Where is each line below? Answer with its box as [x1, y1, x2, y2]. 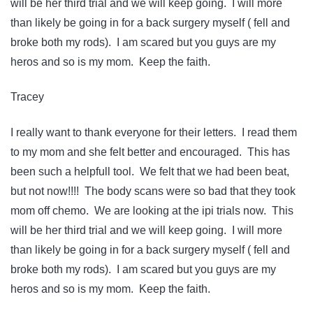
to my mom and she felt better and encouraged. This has [10, 145, 290, 158]
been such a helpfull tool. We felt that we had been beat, [10, 165, 289, 177]
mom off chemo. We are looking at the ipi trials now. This [10, 204, 293, 217]
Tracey [10, 91, 44, 103]
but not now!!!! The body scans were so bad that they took [10, 184, 296, 197]
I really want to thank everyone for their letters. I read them [10, 126, 297, 138]
